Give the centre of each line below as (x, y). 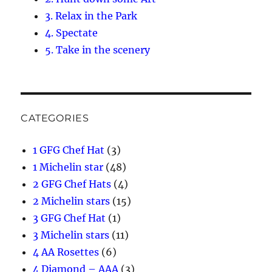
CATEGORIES (55, 118)
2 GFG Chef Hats (72, 184)
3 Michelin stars (71, 235)
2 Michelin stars (72, 201)
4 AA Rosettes (66, 252)
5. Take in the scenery (98, 50)
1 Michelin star (68, 167)
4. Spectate (72, 33)
